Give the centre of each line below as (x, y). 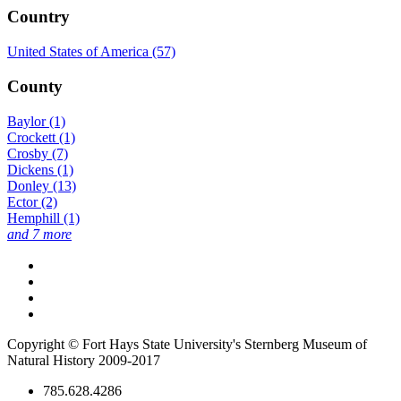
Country (38, 17)
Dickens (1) (40, 169)
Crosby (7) (38, 153)
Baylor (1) (36, 121)
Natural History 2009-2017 (84, 360)
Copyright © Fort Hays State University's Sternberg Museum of (187, 344)
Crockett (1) (41, 137)
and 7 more (39, 234)
